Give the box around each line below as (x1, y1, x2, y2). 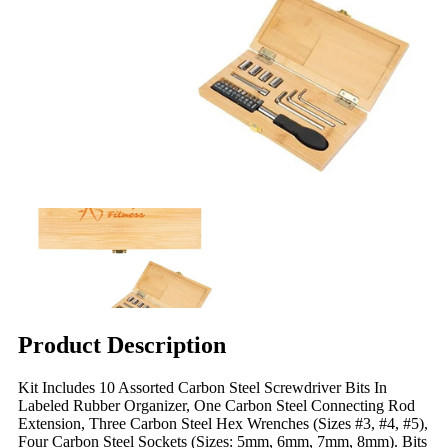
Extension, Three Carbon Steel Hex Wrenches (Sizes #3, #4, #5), (18, 414, 428, 432)
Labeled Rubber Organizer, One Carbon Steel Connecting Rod (18, 396, 415, 414)
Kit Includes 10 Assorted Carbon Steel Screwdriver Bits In (18, 378, 387, 396)
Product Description (18, 331, 226, 358)
